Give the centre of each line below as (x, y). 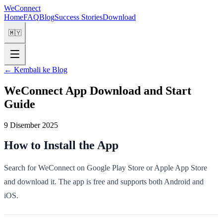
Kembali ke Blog (41, 70)
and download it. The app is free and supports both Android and (104, 181)
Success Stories (79, 17)
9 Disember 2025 (31, 125)
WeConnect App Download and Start (98, 90)
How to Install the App (61, 145)
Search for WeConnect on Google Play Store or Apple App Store (106, 167)
